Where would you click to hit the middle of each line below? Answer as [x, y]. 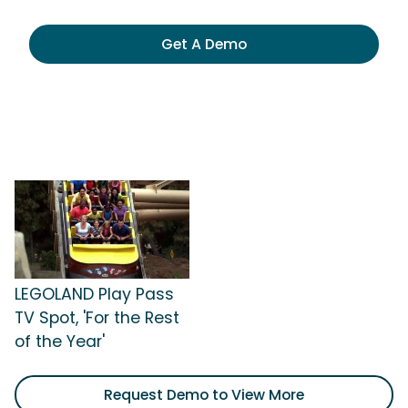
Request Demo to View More [204, 394]
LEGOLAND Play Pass [94, 294]
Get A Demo [204, 44]
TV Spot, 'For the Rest [97, 317]
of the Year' [60, 341]
